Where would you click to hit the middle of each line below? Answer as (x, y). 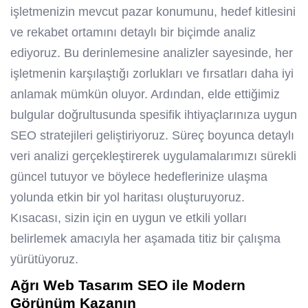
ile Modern (207, 285)
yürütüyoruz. (44, 260)
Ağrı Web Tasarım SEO (89, 285)
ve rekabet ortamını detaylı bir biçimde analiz (133, 33)
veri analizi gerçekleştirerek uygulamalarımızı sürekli (153, 156)
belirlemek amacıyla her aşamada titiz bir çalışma (145, 239)
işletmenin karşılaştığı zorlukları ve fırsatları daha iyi (152, 74)
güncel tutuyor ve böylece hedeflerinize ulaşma (139, 177)
